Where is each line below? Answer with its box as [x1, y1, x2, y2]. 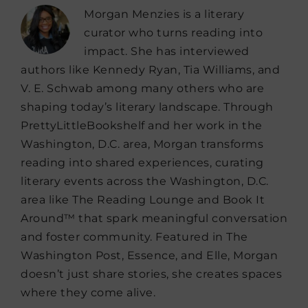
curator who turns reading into [84, 26, 263, 39]
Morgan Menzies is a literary [84, 8, 244, 21]
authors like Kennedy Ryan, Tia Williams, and [21, 63, 280, 76]
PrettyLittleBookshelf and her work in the [21, 119, 263, 132]
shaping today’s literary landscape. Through [21, 100, 274, 113]
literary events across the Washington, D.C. [21, 175, 269, 188]
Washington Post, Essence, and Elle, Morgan [21, 249, 278, 262]
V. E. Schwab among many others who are [21, 82, 264, 95]
